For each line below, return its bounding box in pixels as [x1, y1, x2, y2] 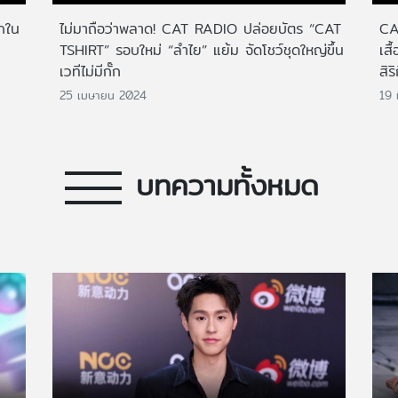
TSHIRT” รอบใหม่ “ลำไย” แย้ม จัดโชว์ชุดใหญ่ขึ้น [60, 39, 344, 62]
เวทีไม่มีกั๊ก [60, 60, 121, 84]
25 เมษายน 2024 [60, 85, 147, 104]
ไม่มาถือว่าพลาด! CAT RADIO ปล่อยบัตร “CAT [60, 18, 341, 41]
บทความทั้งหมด [136, 162, 319, 207]
